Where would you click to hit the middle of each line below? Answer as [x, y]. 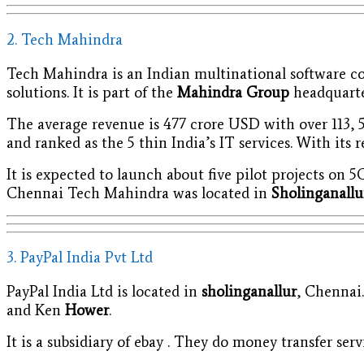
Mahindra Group [233, 92]
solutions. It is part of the [92, 92]
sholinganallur [249, 291]
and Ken [36, 310]
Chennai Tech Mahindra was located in [139, 193]
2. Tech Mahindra [65, 39]
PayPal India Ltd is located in [104, 291]
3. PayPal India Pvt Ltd [80, 258]
